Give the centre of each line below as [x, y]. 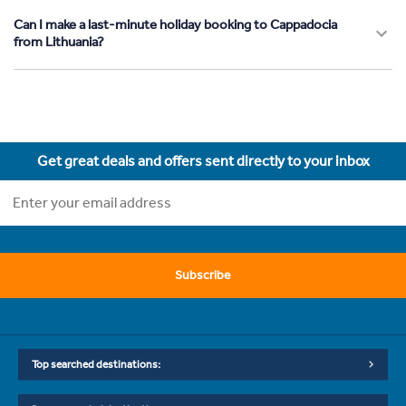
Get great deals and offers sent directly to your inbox [203, 160]
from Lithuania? [59, 41]
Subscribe [203, 275]
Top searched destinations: [96, 364]
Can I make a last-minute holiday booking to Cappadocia [175, 24]
